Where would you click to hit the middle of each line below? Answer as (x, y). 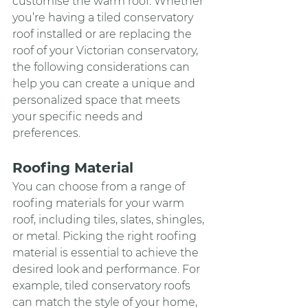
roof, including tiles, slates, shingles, (110, 219)
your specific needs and (79, 116)
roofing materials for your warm (100, 203)
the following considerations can (102, 67)
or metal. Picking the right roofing (106, 236)
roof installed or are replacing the (103, 34)
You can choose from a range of (100, 186)
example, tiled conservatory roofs (103, 285)
